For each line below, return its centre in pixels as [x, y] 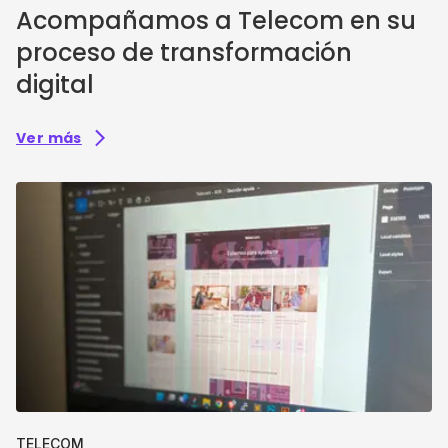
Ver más [49, 138]
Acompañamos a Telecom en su [216, 20]
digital [55, 84]
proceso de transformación [184, 52]
